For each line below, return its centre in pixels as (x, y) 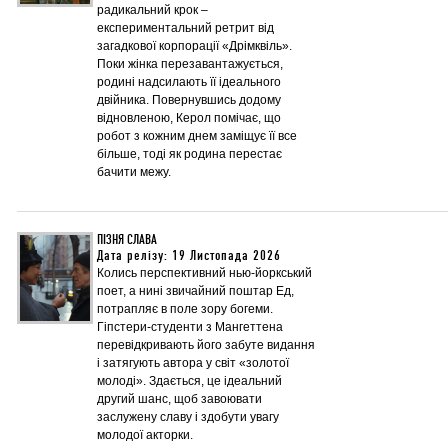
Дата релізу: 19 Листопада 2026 (189, 256)
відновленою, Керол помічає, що (189, 118)
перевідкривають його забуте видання (206, 345)
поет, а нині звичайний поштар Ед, (195, 291)
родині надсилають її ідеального (189, 82)
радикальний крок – (152, 10)
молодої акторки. (145, 435)
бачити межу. (134, 172)
